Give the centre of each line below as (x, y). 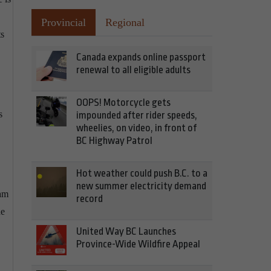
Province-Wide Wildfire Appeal (138, 244)
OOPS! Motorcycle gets (123, 103)
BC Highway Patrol (114, 141)
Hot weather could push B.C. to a (142, 173)
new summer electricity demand (141, 186)
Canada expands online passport (141, 57)
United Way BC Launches (126, 231)
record (90, 199)
